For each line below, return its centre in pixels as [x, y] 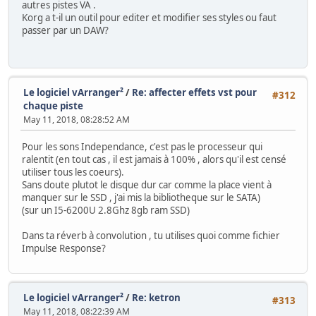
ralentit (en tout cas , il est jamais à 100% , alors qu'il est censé [154, 159]
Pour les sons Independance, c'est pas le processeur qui [142, 146]
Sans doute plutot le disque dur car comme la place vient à [147, 184]
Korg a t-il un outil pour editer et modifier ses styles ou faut [149, 17]
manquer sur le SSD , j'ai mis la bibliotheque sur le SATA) [141, 197]
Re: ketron [156, 297]
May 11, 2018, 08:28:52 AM [77, 120]
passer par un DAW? [65, 30]
